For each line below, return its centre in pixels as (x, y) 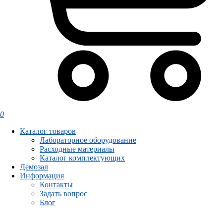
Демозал (34, 167)
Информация (42, 176)
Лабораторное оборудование (88, 140)
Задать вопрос (63, 194)
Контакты (56, 185)
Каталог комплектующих (82, 158)
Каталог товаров (48, 131)
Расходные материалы (77, 149)
